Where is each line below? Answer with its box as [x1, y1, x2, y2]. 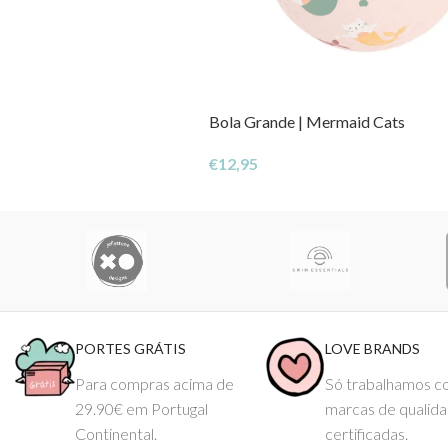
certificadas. [325, 424, 409, 444]
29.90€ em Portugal [75, 399, 208, 419]
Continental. [75, 424, 157, 444]
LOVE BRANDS [325, 340, 421, 358]
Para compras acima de [75, 374, 234, 394]
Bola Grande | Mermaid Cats [208, 112, 405, 132]
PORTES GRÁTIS [75, 340, 186, 358]
